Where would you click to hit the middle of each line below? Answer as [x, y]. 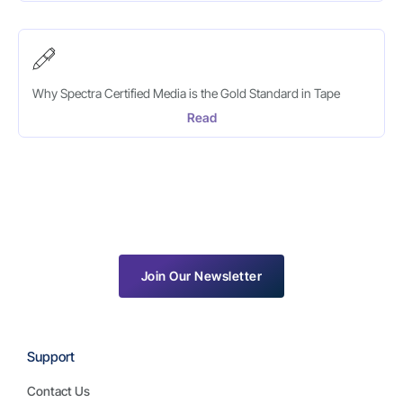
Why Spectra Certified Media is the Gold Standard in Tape [186, 94]
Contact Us [58, 391]
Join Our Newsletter [201, 276]
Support [51, 357]
